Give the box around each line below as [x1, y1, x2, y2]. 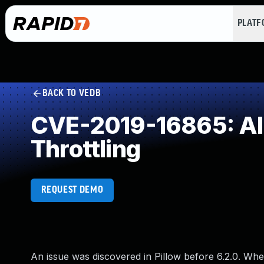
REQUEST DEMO [41, 185, 104, 195]
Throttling [31, 134, 140, 163]
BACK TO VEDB [42, 88, 101, 98]
